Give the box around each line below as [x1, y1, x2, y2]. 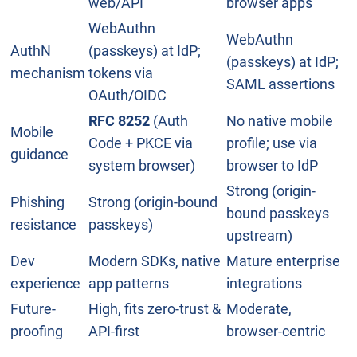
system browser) [88, 157, 195, 175]
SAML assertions [226, 76, 335, 93]
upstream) [226, 227, 292, 245]
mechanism [10, 65, 85, 82]
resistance [10, 216, 76, 233]
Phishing [10, 194, 65, 211]
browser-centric [226, 323, 325, 340]
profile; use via [226, 135, 317, 152]
